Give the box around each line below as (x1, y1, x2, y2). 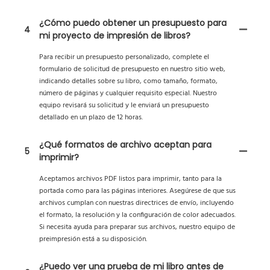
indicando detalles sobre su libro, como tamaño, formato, (39, 75, 218, 88)
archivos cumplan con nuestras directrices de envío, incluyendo (39, 197, 234, 210)
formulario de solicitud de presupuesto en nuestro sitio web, (39, 63, 225, 76)
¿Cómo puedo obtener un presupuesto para (39, 17, 227, 30)
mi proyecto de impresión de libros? (39, 30, 190, 42)
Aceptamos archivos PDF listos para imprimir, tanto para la (39, 173, 222, 186)
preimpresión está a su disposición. (39, 233, 147, 246)
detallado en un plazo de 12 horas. (39, 111, 143, 124)
